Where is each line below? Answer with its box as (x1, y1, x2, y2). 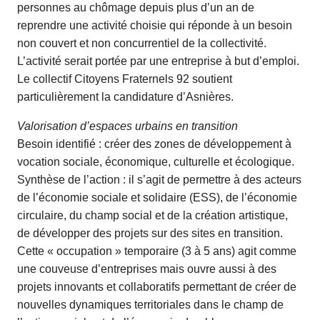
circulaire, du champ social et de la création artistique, (17, 209, 288, 221)
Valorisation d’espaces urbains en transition (17, 120, 238, 132)
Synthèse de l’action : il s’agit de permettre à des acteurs (17, 174, 301, 186)
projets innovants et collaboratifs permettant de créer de (17, 281, 296, 293)
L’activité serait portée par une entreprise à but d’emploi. (17, 55, 299, 67)
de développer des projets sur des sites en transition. (17, 227, 283, 239)
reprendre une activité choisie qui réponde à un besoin (17, 19, 292, 31)
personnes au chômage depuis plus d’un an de (17, 1, 254, 14)
